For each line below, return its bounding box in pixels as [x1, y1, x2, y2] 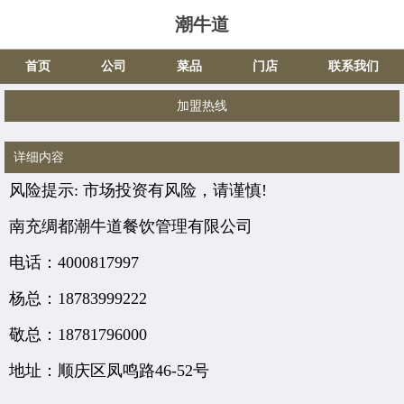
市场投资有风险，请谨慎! [83, 181, 267, 199]
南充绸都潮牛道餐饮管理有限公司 [9, 217, 252, 235]
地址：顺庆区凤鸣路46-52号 [9, 362, 209, 380]
